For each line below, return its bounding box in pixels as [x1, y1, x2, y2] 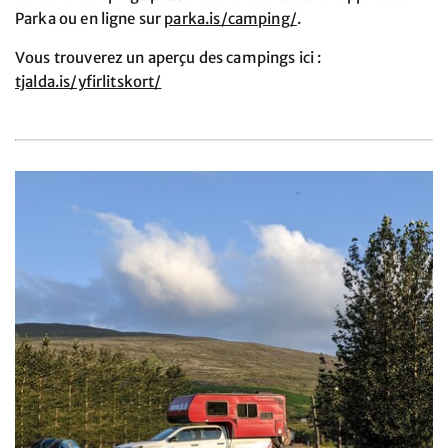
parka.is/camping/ [164, 8, 297, 28]
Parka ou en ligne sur [15, 8, 165, 28]
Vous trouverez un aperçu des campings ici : [15, 47, 322, 67]
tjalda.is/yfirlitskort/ [15, 71, 162, 91]
